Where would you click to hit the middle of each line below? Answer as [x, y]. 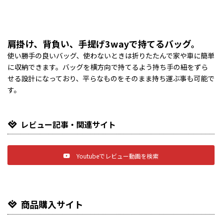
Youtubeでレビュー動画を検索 [117, 156]
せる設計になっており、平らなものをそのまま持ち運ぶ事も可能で [111, 79]
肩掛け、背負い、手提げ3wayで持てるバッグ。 [104, 44]
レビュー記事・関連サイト [68, 125]
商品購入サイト [52, 204]
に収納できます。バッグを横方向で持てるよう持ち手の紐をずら [108, 67]
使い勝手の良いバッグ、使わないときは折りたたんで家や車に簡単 [111, 56]
